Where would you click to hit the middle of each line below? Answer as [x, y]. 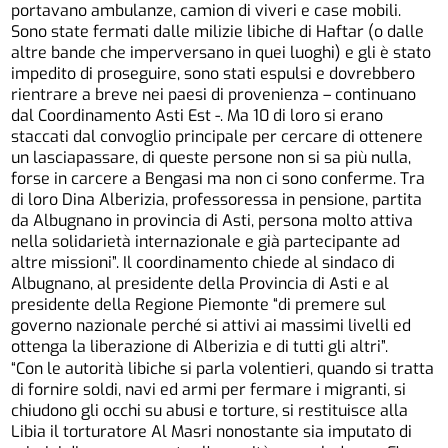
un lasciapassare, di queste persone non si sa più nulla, [211, 157]
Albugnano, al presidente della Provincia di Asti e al [200, 283]
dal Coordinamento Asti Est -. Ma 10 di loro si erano [197, 115]
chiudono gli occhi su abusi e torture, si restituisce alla [210, 411]
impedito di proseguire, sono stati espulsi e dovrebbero [213, 73]
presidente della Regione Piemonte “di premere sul [199, 304]
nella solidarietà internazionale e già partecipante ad [206, 241]
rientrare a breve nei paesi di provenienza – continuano [214, 94]
